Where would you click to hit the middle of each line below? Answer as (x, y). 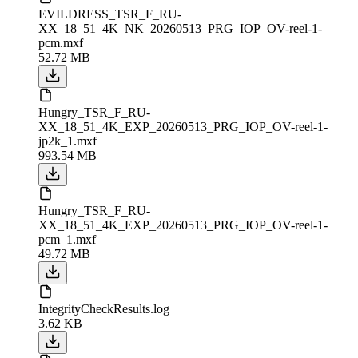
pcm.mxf (61, 42)
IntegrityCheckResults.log (104, 308)
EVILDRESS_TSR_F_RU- (110, 14)
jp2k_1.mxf (68, 141)
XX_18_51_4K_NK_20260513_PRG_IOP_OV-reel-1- (180, 28)
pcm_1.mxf (67, 239)
